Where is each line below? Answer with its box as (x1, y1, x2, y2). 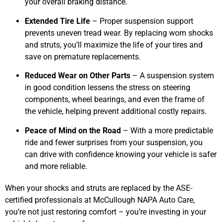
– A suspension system (130, 71, 214, 81)
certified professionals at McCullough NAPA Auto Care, (5, 195, 195, 205)
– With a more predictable (121, 125, 213, 135)
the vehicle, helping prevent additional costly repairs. (25, 107, 207, 116)
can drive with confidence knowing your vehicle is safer (25, 149, 217, 159)
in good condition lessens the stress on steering (25, 83, 190, 93)
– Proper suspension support (90, 16, 193, 26)
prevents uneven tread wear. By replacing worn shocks (25, 28, 213, 38)
